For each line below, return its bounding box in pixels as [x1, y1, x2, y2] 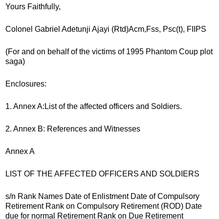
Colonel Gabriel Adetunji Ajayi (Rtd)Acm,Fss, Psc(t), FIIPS [5, 24, 206, 33]
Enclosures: [5, 79, 46, 88]
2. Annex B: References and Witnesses [5, 124, 140, 133]
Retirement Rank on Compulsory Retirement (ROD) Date [5, 201, 202, 210]
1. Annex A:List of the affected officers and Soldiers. [5, 102, 182, 110]
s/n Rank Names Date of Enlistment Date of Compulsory [5, 192, 199, 200]
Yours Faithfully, [5, 2, 61, 11]
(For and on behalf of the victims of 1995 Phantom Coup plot [5, 47, 213, 56]
